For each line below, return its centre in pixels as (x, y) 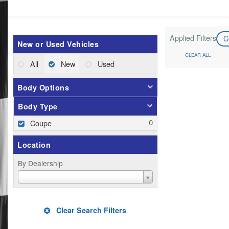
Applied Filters (193, 37)
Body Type (38, 106)
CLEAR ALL (198, 54)
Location (34, 144)
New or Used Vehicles (58, 44)
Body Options (43, 87)
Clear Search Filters (90, 210)
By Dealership (40, 163)
